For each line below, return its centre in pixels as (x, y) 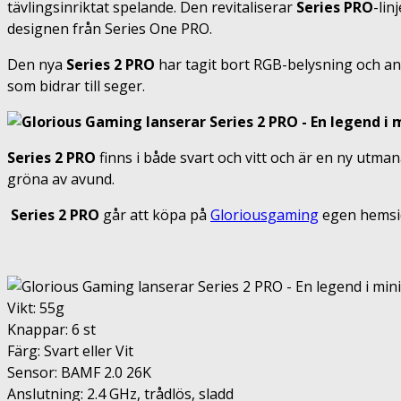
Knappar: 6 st (51, 329)
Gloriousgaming (264, 214)
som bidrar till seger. (76, 85)
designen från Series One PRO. (110, 28)
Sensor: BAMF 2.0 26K (79, 372)
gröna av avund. (61, 179)
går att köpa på (155, 214)
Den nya (37, 64)
